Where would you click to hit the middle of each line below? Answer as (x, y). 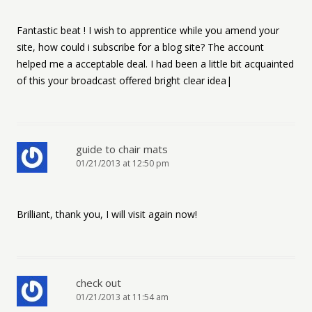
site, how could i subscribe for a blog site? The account (140, 47)
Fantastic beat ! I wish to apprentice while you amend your (148, 30)
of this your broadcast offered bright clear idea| (124, 80)
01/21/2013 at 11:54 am (122, 297)
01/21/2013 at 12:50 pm (123, 163)
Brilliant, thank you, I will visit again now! (107, 214)
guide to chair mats (122, 149)
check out (99, 283)
